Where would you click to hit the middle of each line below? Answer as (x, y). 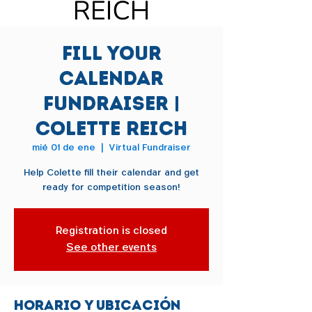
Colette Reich (111, 128)
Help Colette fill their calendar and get (111, 173)
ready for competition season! (111, 187)
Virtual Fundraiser (150, 148)
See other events (111, 248)
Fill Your (111, 53)
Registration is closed (111, 231)
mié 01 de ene (64, 148)
